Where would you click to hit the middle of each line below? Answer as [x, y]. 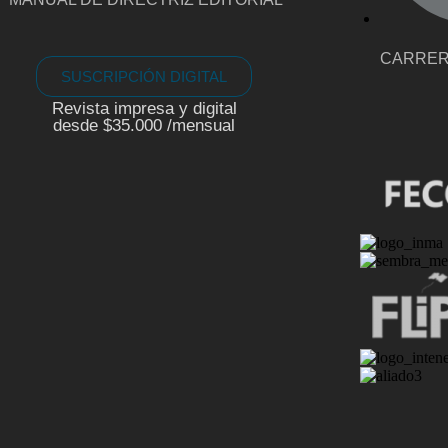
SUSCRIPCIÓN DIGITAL [144, 77]
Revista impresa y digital [144, 109]
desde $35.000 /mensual [144, 126]
